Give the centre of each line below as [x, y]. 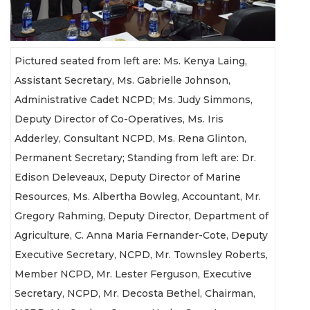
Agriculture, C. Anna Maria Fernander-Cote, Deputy [141, 236]
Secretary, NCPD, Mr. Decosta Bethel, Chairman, [135, 294]
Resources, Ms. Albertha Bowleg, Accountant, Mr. [138, 197]
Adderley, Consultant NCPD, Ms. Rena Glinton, [130, 139]
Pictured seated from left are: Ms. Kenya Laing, [131, 61]
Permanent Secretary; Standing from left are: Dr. [135, 158]
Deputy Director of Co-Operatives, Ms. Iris [119, 119]
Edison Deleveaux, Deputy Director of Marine [128, 177]
